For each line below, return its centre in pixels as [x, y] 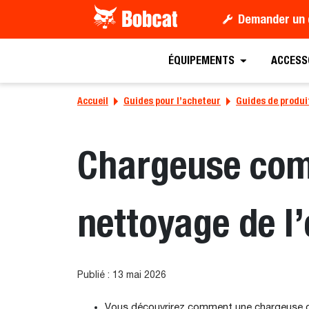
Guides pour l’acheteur [172, 101]
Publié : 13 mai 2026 [122, 275]
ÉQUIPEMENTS [201, 61]
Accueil [93, 101]
